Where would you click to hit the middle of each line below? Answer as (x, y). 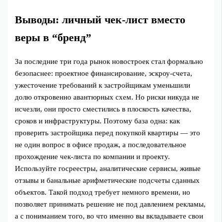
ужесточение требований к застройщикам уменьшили (103, 85)
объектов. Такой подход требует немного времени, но (103, 193)
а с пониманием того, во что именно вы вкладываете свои (109, 216)
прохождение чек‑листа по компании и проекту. (93, 157)
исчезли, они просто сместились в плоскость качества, (103, 109)
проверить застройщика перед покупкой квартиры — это (108, 133)
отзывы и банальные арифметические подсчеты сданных (108, 181)
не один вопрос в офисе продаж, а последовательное (101, 145)
